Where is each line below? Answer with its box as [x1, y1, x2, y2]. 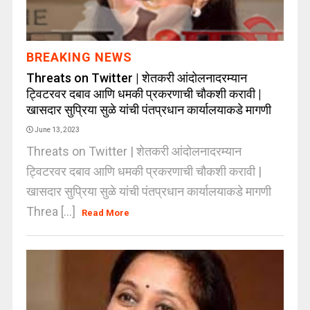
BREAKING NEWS [26, 50, 132, 64]
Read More [82, 208, 130, 218]
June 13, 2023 [34, 126, 80, 134]
